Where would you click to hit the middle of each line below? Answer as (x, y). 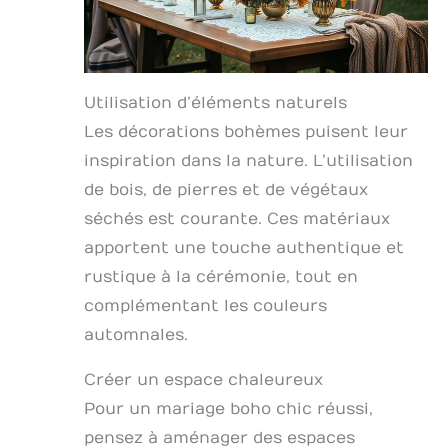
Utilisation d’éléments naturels (215, 103)
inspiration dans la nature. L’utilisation (248, 161)
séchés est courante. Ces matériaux (237, 219)
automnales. (136, 335)
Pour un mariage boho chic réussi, (228, 409)
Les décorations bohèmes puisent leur (246, 132)
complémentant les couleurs (205, 306)
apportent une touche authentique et (244, 248)
